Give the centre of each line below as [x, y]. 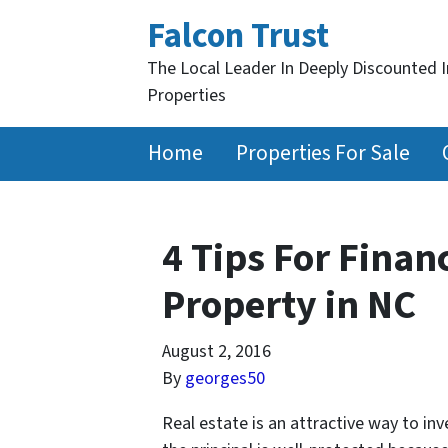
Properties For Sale [322, 153]
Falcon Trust [238, 36]
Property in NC [289, 305]
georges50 [225, 378]
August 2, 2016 [216, 351]
